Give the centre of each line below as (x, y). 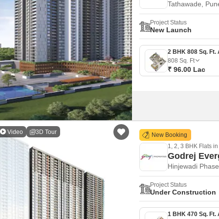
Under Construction (183, 192)
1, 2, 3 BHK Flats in (193, 146)
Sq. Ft (187, 61)
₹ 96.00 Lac (186, 69)
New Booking (169, 135)
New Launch (171, 30)
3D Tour (46, 132)
